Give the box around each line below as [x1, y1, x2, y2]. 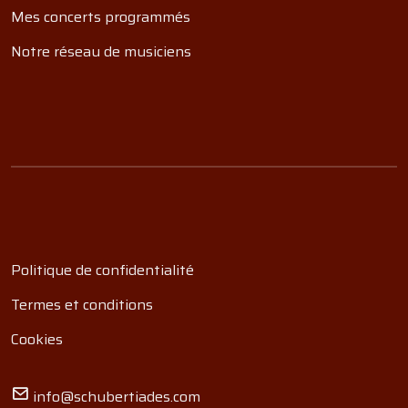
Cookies [11, 328, 63, 351]
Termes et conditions [11, 293, 153, 316]
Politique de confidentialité [11, 259, 194, 281]
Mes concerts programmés [11, 5, 190, 28]
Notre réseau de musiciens [11, 40, 191, 63]
